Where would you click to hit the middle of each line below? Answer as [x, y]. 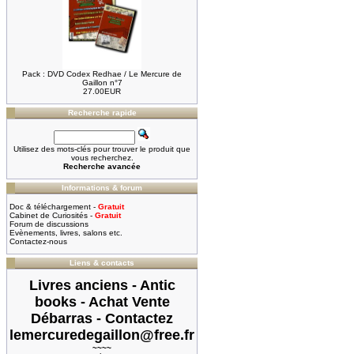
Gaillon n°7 [102, 83]
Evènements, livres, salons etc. [66, 233]
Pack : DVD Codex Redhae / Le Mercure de [102, 74]
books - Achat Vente [102, 302]
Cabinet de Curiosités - [52, 215]
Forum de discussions [49, 224]
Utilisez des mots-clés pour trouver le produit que [102, 149]
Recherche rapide [102, 113]
